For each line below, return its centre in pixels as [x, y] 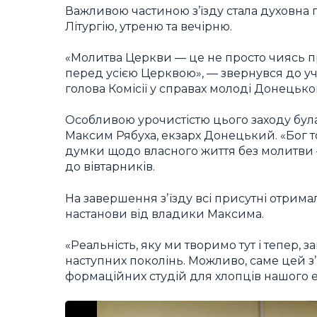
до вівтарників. [110, 167]
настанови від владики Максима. [165, 214]
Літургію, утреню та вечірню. [149, 26]
